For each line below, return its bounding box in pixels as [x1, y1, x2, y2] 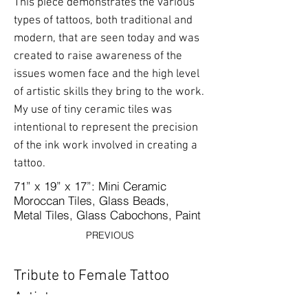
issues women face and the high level [14, 67, 199, 81]
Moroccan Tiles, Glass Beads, [14, 193, 169, 208]
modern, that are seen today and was [14, 32, 199, 45]
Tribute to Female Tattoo [14, 267, 169, 285]
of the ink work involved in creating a [14, 139, 197, 153]
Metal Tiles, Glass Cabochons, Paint [14, 208, 201, 222]
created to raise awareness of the [14, 49, 182, 63]
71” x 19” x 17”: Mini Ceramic [14, 179, 166, 193]
